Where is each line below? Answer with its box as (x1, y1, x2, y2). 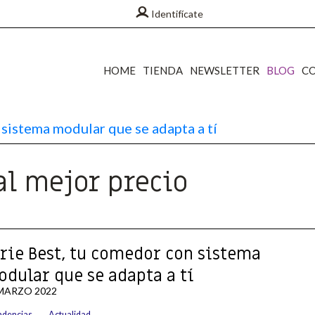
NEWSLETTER (189, 64, 259, 77)
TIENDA (142, 64, 183, 77)
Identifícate (150, 7, 203, 20)
